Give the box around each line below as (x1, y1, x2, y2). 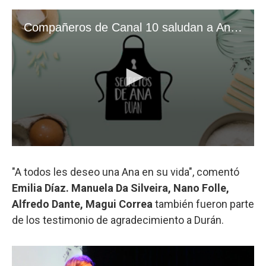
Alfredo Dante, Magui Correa (12, 197, 153, 210)
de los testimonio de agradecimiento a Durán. (12, 213, 224, 226)
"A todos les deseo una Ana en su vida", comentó (12, 165, 239, 178)
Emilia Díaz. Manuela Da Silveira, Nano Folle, (12, 181, 229, 194)
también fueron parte (153, 197, 254, 210)
